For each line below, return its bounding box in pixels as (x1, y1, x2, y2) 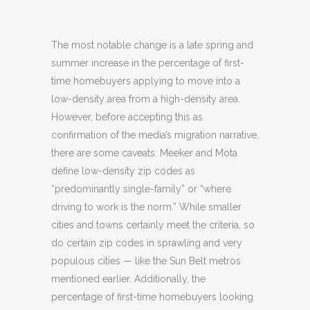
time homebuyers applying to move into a (51, 75, 240, 86)
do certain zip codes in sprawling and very (51, 237, 242, 248)
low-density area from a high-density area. (51, 93, 240, 104)
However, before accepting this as (51, 111, 203, 122)
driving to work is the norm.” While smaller (51, 201, 241, 212)
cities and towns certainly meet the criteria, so (51, 219, 255, 230)
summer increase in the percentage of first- (51, 57, 244, 69)
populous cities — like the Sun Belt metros (51, 255, 241, 266)
